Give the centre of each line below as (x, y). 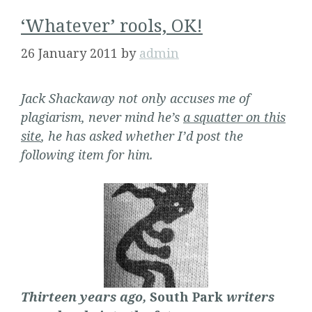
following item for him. (87, 155)
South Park (186, 297)
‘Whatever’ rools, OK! (112, 25)
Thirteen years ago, (85, 297)
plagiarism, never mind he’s (102, 117)
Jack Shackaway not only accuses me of (135, 98)
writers (249, 297)
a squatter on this (234, 117)
